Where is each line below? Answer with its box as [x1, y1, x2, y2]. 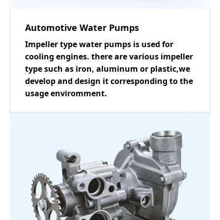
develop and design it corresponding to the [25, 75, 193, 86]
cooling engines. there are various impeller [25, 51, 193, 62]
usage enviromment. [25, 87, 107, 99]
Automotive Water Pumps [25, 21, 139, 33]
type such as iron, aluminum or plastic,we [25, 63, 190, 74]
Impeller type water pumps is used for [25, 38, 173, 50]
